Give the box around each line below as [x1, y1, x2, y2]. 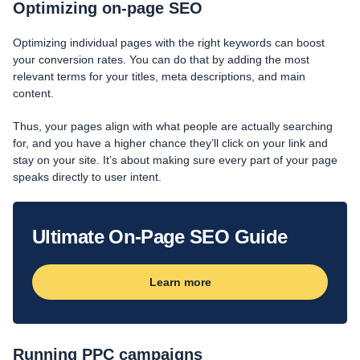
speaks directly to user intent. [13, 170, 162, 183]
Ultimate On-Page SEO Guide [32, 225, 288, 247]
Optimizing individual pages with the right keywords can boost [13, 35, 325, 49]
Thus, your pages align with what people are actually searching [13, 119, 333, 133]
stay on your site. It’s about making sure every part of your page [13, 153, 337, 166]
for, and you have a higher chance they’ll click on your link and [13, 136, 328, 149]
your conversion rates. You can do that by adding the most [13, 52, 309, 66]
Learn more [149, 275, 211, 288]
